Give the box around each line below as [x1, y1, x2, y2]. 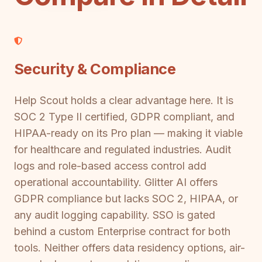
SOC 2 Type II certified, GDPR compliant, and [14, 110, 235, 123]
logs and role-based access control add [14, 159, 206, 172]
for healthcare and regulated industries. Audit [14, 143, 231, 156]
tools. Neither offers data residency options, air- [14, 241, 245, 254]
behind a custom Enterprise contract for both [14, 225, 230, 237]
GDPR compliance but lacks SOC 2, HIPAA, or [14, 192, 238, 205]
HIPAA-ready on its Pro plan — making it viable [14, 126, 243, 139]
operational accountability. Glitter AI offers [14, 175, 218, 188]
